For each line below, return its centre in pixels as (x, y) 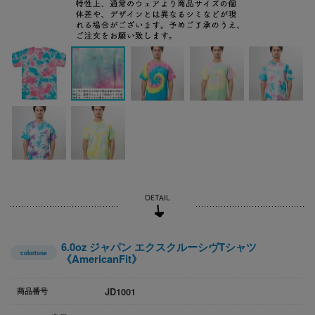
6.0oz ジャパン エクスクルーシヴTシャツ (159, 246)
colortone (33, 253)
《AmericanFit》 (101, 258)
